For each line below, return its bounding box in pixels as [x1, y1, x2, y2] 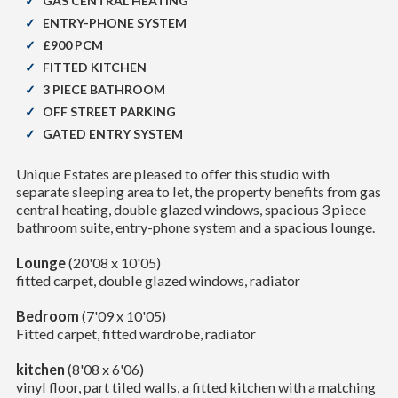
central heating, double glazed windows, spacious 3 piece [15, 200, 366, 218]
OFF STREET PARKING [42, 103, 176, 119]
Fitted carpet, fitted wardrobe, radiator [15, 324, 256, 342]
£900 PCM [42, 36, 103, 52]
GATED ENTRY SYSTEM [42, 125, 183, 141]
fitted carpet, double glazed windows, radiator [15, 271, 300, 289]
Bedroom [15, 306, 79, 324]
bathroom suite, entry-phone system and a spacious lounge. [15, 218, 375, 235]
